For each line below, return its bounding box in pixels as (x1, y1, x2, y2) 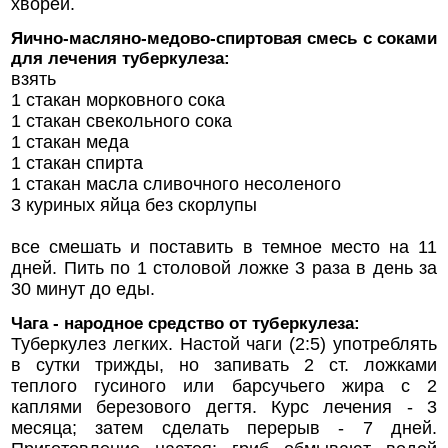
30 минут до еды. (11, 279, 155, 300)
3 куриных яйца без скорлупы (11, 195, 257, 216)
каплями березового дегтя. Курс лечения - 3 (11, 397, 437, 418)
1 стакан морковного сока (11, 90, 225, 111)
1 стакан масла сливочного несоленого (11, 174, 341, 195)
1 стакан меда (11, 132, 129, 153)
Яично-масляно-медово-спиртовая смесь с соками (11, 29, 437, 49)
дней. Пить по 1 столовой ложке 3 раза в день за (11, 258, 437, 279)
